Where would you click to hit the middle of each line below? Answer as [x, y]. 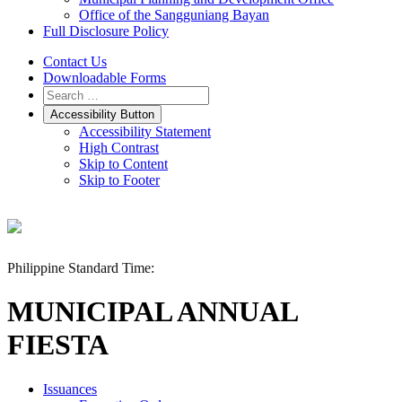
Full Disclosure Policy [106, 31]
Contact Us [75, 61]
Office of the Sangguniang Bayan [174, 15]
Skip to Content [123, 164]
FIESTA [58, 345]
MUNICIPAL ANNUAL [152, 312]
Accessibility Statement [145, 131]
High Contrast [119, 148]
